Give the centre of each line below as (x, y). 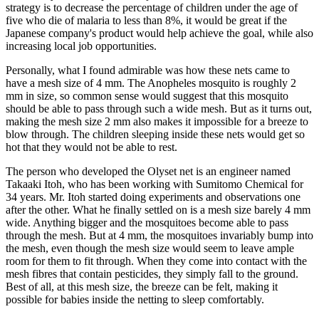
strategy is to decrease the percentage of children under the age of (152, 7)
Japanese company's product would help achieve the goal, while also (159, 33)
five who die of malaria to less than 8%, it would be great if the (146, 20)
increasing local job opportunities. (81, 46)
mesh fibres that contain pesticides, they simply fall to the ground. (152, 274)
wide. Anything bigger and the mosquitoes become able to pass (147, 223)
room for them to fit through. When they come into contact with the (156, 261)
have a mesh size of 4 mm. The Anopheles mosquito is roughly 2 (151, 83)
